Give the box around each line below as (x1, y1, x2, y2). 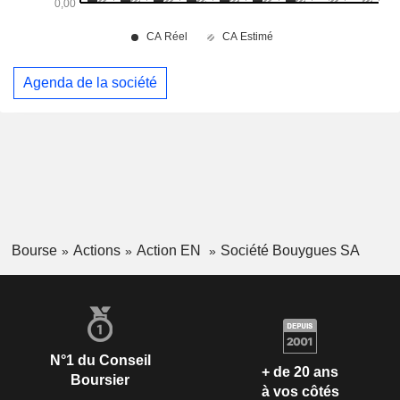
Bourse (11, 242, 57, 258)
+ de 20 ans (262, 363, 338, 379)
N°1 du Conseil (49, 353, 151, 369)
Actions (72, 242, 121, 258)
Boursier (71, 372, 129, 388)
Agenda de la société (23, 75, 157, 91)
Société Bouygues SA (220, 242, 360, 258)
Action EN (136, 242, 204, 258)
